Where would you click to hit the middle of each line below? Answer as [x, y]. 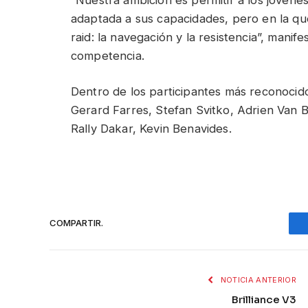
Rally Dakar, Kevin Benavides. [151, 129]
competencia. [108, 55]
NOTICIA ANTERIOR [257, 279]
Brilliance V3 [264, 299]
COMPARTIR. [76, 223]
